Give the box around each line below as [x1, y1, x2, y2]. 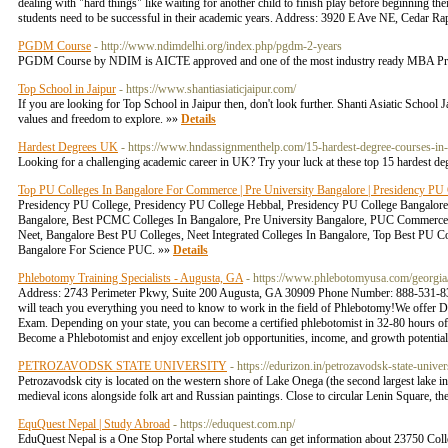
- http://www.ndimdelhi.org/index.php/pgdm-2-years [94, 39, 342, 53]
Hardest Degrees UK [18, 140, 118, 154]
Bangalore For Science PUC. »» [18, 243, 173, 257]
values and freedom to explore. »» [18, 112, 181, 126]
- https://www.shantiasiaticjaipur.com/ [119, 82, 296, 96]
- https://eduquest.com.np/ [173, 417, 295, 431]
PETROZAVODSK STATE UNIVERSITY [18, 359, 227, 373]
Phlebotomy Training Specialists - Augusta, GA [18, 271, 243, 285]
